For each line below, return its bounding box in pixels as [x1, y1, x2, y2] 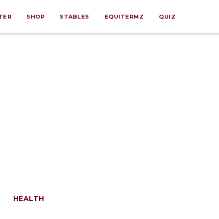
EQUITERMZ [104, 13, 144, 20]
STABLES [60, 13, 89, 20]
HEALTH [13, 194, 44, 203]
